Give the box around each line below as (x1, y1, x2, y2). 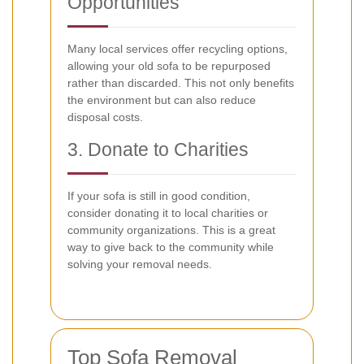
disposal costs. (67, 110, 143, 124)
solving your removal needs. (67, 258, 212, 271)
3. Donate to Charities (67, 139, 249, 161)
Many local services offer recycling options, (67, 42, 288, 56)
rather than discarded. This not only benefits (67, 76, 294, 90)
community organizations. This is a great (67, 223, 275, 237)
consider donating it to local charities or (67, 206, 268, 220)
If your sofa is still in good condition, (67, 189, 250, 203)
